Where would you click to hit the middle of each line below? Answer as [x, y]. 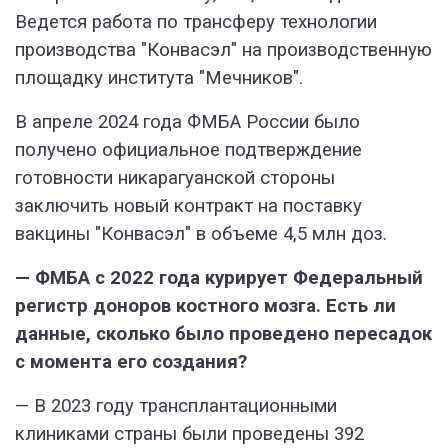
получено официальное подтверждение [188, 150]
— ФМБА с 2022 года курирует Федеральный [219, 278]
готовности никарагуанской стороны [175, 178]
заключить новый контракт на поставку [188, 206]
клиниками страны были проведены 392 [189, 434]
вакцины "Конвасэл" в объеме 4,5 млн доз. [201, 234]
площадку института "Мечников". [159, 78]
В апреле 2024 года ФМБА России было [187, 122]
